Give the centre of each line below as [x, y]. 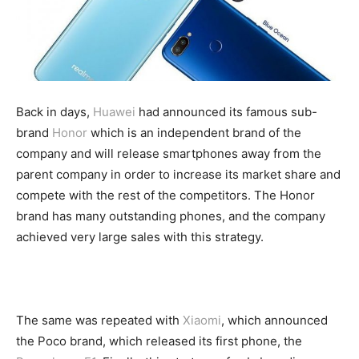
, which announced [274, 321]
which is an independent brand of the [194, 133]
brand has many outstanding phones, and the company [171, 216]
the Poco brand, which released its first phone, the [159, 341]
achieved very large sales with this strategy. [140, 237]
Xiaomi [202, 321]
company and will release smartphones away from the [169, 154]
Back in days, [54, 112]
